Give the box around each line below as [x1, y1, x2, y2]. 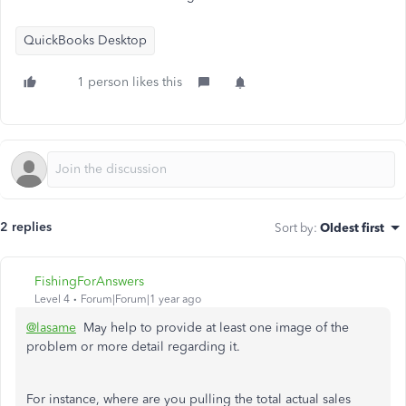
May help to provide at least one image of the [76, 320, 349, 335]
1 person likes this [77, 74, 182, 90]
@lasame [26, 320, 76, 335]
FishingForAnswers [34, 274, 144, 289]
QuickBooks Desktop [24, 33, 147, 48]
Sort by [275, 220, 314, 235]
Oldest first [320, 220, 384, 235]
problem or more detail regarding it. [26, 339, 240, 354]
